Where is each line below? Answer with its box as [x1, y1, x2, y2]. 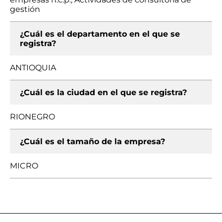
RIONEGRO [10, 112, 55, 121]
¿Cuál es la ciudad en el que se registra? [20, 88, 187, 97]
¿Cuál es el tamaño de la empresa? [20, 137, 165, 146]
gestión [10, 4, 40, 14]
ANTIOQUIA [10, 63, 56, 72]
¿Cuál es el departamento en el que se [20, 29, 180, 39]
